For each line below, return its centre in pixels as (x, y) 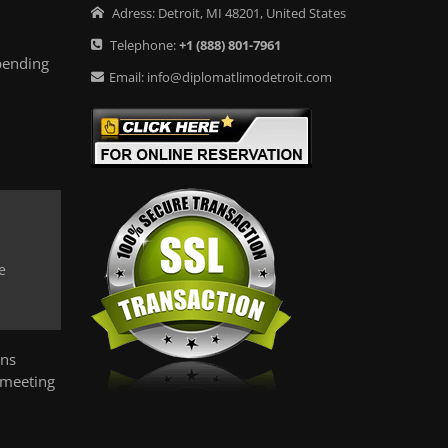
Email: (128, 77)
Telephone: (143, 45)
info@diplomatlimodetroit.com (239, 77)
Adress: (133, 13)
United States (306, 13)
